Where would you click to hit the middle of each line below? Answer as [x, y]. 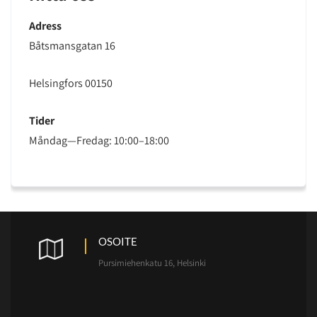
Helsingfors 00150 [71, 83]
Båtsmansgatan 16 [72, 46]
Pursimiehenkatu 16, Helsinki [152, 263]
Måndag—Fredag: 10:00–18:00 [99, 140]
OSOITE [118, 241]
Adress [45, 26]
